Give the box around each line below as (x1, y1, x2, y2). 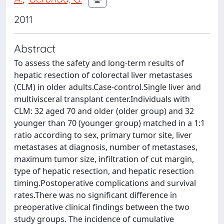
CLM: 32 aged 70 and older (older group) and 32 (14, 105, 194, 116)
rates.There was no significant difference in (14, 189, 177, 200)
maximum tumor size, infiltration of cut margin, (14, 153, 194, 164)
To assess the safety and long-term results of (14, 57, 184, 68)
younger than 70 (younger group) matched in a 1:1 (14, 117, 205, 128)
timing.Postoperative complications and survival (14, 177, 196, 188)
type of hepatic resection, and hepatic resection (14, 165, 194, 176)
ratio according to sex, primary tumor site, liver (14, 129, 192, 140)
